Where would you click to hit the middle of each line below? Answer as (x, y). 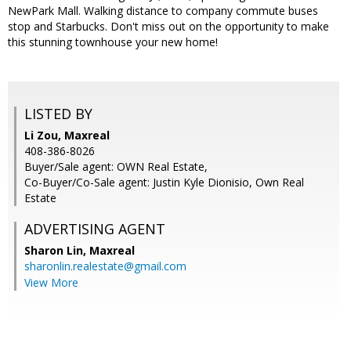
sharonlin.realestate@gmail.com (105, 266)
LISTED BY (58, 114)
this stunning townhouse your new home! (113, 42)
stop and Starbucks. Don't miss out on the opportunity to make (168, 27)
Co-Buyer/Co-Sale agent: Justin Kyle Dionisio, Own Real (164, 183)
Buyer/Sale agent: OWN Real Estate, (116, 167)
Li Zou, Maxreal (67, 136)
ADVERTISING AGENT (95, 229)
